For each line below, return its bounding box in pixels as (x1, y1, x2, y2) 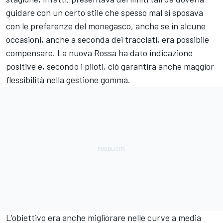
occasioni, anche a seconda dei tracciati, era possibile (6, 33, 209, 45)
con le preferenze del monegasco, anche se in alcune (6, 20, 206, 31)
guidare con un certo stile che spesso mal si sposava (6, 6, 203, 18)
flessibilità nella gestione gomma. (6, 74, 130, 85)
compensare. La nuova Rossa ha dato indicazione (6, 47, 193, 58)
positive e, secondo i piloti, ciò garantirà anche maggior (6, 60, 214, 72)
